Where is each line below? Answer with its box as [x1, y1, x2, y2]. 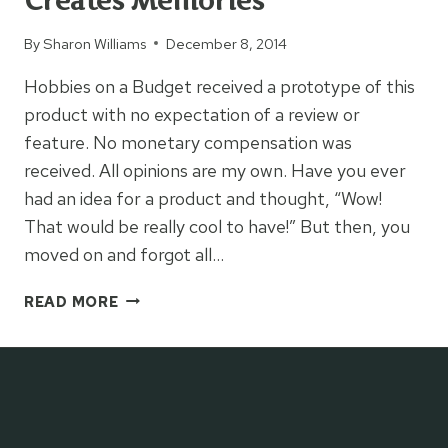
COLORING [117, 310, 203, 330]
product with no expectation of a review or [24, 102, 360, 126]
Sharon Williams [43, 33, 147, 53]
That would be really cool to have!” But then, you [24, 214, 410, 238]
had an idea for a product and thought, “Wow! [24, 186, 382, 210]
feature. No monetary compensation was [24, 130, 352, 154]
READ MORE [24, 291, 119, 311]
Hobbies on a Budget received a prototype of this [24, 74, 415, 98]
